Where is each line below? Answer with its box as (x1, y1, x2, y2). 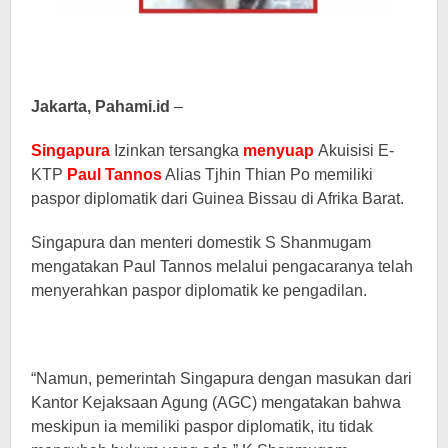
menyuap (243, 142, 318, 159)
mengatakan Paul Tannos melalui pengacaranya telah (31, 258, 413, 275)
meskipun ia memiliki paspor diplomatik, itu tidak (31, 418, 373, 435)
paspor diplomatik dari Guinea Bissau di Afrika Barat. (31, 190, 404, 207)
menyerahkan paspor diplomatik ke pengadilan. (31, 282, 367, 299)
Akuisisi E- (318, 142, 394, 159)
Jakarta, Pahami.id (31, 98, 170, 115)
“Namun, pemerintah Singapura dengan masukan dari (31, 370, 412, 387)
